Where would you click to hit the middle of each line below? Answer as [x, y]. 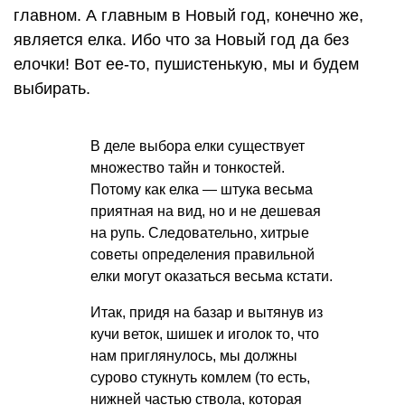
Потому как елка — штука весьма [202, 189]
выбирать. [52, 88]
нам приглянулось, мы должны [194, 355]
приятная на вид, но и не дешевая [206, 211]
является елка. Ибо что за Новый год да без [181, 39]
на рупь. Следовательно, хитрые [200, 232]
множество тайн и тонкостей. [188, 167]
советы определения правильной [202, 254]
